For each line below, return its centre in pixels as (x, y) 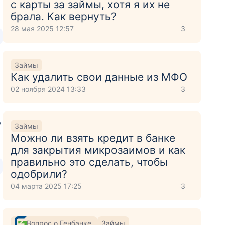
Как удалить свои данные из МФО (99, 77)
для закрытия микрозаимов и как (98, 150)
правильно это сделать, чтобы (89, 162)
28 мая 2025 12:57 (42, 28)
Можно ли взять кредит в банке (93, 138)
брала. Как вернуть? (64, 16)
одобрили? (39, 174)
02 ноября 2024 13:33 (48, 89)
